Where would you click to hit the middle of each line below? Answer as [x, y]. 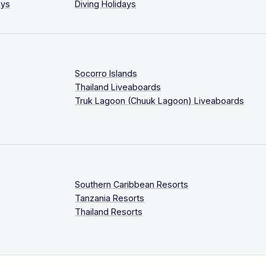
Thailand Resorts [109, 211]
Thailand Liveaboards [118, 87]
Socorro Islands [106, 74]
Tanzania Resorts [110, 198]
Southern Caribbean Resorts [132, 184]
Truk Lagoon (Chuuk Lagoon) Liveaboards [160, 101]
